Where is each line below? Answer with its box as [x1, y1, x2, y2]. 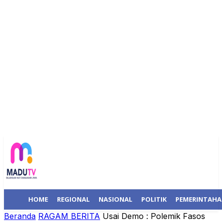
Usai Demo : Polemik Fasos [103, 211, 205, 221]
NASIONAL [99, 195, 132, 204]
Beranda [4, 211, 36, 221]
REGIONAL [57, 195, 90, 204]
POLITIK [141, 195, 166, 204]
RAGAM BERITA [38, 211, 100, 221]
